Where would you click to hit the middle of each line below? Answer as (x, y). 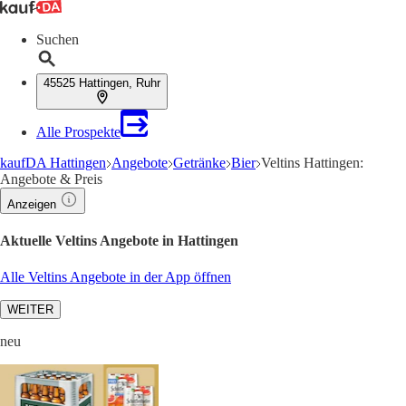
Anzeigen (32, 204)
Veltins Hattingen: (312, 163)
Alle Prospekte (78, 132)
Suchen (58, 39)
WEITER (30, 309)
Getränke (199, 163)
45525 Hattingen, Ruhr (102, 83)
